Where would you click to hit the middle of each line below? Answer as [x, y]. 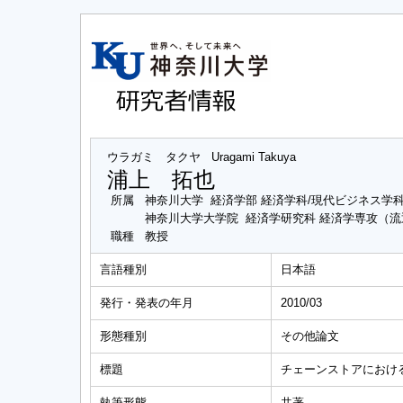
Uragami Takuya [254, 157]
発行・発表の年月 [147, 303]
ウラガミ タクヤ [154, 157]
